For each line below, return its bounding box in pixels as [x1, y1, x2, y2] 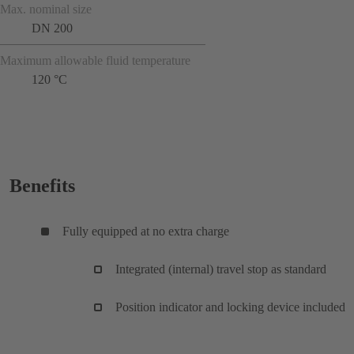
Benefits [9, 175, 75, 196]
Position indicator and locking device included [115, 299, 345, 314]
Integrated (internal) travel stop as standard [115, 262, 326, 276]
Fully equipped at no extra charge [62, 224, 229, 238]
